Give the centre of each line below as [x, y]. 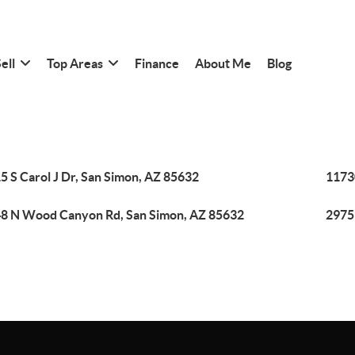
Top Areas [74, 63]
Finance [157, 63]
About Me [223, 63]
